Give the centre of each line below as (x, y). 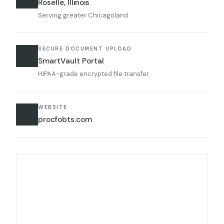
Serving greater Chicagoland (83, 15)
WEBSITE (53, 107)
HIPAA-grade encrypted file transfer (93, 74)
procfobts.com (65, 119)
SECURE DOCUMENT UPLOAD (85, 49)
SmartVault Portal (71, 61)
